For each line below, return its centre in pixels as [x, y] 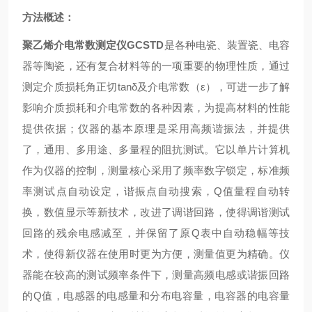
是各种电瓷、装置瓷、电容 [227, 45]
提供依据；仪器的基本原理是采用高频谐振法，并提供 [156, 128]
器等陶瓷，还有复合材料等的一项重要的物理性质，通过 [156, 65]
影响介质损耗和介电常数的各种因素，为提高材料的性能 [156, 107]
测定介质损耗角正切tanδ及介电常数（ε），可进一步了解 [156, 86]
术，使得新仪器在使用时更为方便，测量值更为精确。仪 [156, 253]
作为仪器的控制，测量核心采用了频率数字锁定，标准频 [156, 170]
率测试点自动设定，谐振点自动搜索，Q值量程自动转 [156, 191]
